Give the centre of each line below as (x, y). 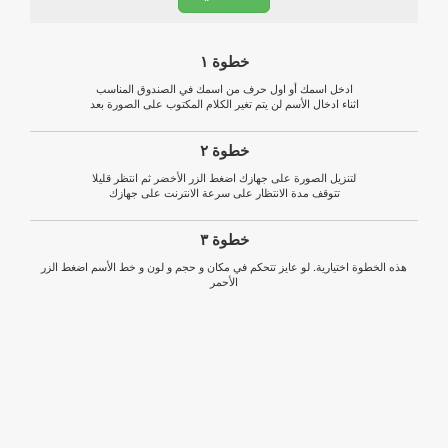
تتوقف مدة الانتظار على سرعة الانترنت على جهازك (224, 192)
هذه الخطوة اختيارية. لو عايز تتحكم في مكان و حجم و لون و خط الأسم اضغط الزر (224, 266)
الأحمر (224, 281)
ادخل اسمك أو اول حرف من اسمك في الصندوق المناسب (224, 88)
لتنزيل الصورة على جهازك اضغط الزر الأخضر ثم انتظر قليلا (224, 177)
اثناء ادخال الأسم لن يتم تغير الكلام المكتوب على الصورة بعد (224, 103)
